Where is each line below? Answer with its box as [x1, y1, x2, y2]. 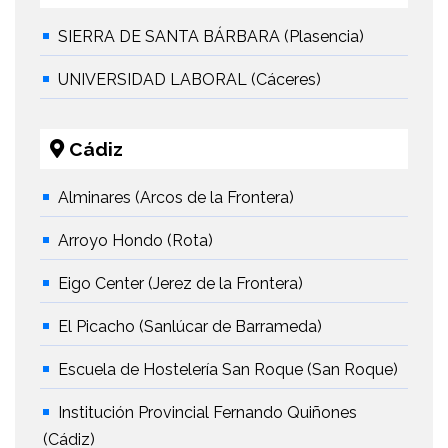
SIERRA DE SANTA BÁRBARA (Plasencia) [58, 27, 364, 47]
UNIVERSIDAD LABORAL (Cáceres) [58, 70, 321, 90]
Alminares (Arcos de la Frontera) [58, 188, 294, 208]
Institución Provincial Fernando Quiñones [58, 403, 357, 423]
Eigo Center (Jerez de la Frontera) [58, 274, 303, 294]
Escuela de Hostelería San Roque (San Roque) [58, 360, 398, 380]
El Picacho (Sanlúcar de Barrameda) [58, 317, 322, 337]
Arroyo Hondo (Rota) [58, 231, 213, 251]
